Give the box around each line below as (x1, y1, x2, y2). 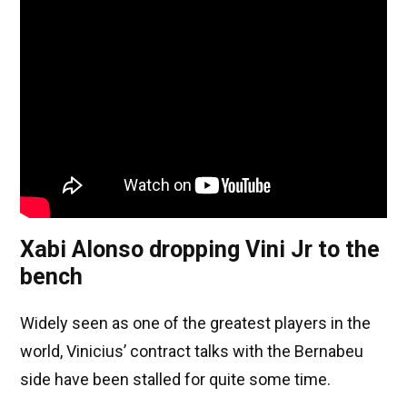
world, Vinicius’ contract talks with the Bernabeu (20, 342, 363, 362)
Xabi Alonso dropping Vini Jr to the (20, 236, 380, 263)
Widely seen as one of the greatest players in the (20, 313, 371, 333)
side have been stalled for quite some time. (20, 370, 331, 390)
